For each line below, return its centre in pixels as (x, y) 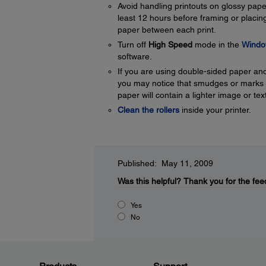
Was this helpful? (149, 181)
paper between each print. (167, 30)
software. (134, 56)
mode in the (217, 45)
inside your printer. (215, 110)
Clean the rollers (148, 110)
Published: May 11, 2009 (165, 163)
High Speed (170, 45)
